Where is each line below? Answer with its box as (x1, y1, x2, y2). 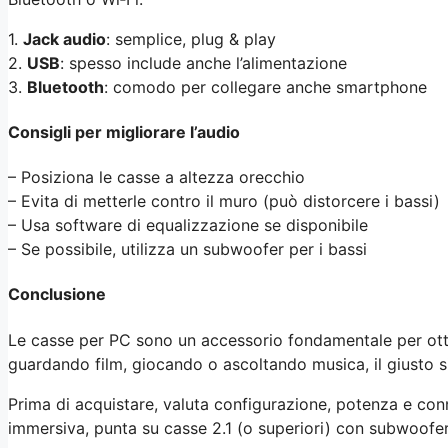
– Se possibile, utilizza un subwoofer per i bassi (8, 239, 367, 260)
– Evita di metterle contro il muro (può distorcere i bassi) (8, 191, 440, 212)
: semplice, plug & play (106, 28, 276, 49)
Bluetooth (27, 76, 104, 97)
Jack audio (23, 28, 106, 49)
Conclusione (8, 284, 106, 305)
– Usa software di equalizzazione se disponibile (8, 215, 368, 236)
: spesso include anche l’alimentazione (60, 52, 347, 73)
